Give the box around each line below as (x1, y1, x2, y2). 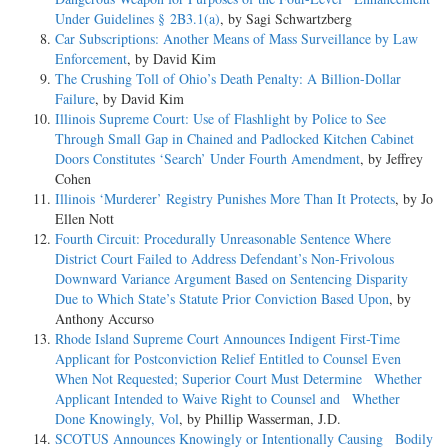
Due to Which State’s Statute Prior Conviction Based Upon (55, 289, 389, 309)
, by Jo (395, 189, 433, 209)
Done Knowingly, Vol (55, 409, 179, 429)
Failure (55, 89, 95, 109)
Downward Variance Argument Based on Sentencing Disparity (55, 269, 420, 289)
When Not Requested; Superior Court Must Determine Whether (55, 369, 422, 389)
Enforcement (55, 49, 127, 69)
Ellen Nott (55, 209, 114, 229)
